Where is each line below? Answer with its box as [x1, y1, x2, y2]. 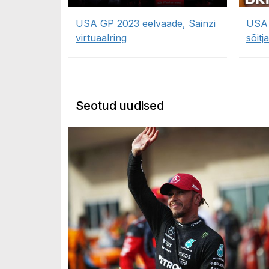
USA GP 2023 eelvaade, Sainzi [76, 17, 216, 30]
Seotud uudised [76, 98, 164, 113]
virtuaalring [76, 32, 127, 44]
